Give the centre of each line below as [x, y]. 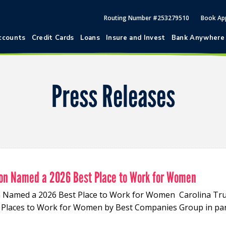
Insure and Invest [136, 38]
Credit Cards [53, 38]
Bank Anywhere [198, 38]
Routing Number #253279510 [147, 18]
